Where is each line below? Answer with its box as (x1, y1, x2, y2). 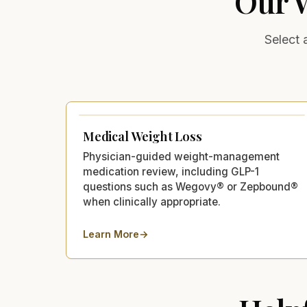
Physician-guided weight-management (83, 149, 280, 163)
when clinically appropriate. (83, 195, 221, 208)
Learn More (83, 228, 139, 240)
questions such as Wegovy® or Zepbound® (83, 180, 298, 193)
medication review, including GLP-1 (83, 164, 259, 178)
